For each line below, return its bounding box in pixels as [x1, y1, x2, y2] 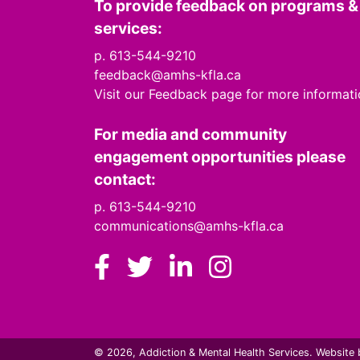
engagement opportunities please [94, 147, 346, 166]
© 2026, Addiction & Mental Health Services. [94, 346, 316, 358]
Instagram [231, 251, 353, 282]
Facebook [109, 251, 229, 282]
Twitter [152, 251, 239, 282]
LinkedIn [191, 251, 293, 282]
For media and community [94, 125, 287, 144]
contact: [94, 170, 156, 189]
